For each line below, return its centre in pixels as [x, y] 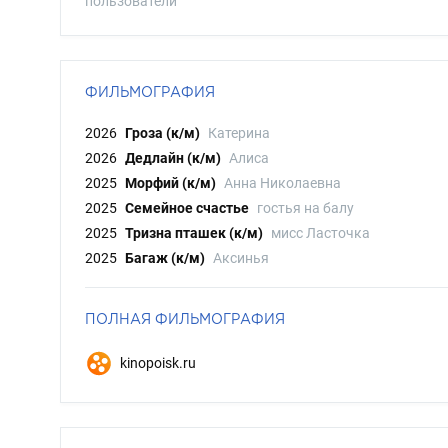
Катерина [239, 133]
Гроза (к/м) [162, 133]
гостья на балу [305, 208]
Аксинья [241, 258]
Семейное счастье [187, 208]
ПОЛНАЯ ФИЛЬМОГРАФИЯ [185, 318]
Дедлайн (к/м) [173, 158]
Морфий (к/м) [170, 183]
